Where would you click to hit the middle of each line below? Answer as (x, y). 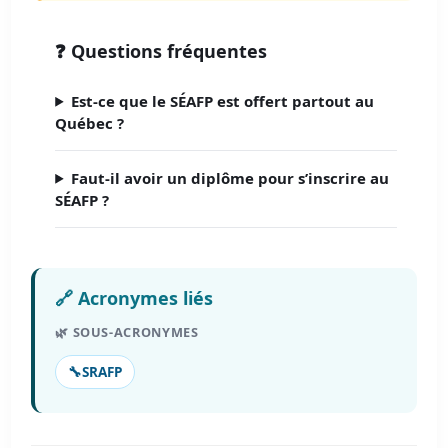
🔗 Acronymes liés (134, 297)
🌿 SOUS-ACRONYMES (127, 331)
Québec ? (90, 122)
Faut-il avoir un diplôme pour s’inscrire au (230, 177)
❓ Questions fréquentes (161, 50)
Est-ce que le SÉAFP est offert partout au (223, 100)
